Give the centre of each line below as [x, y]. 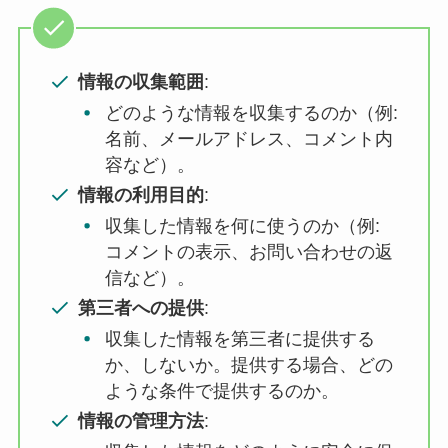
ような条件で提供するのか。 [222, 390]
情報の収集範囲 [141, 82]
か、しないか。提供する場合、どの [249, 364]
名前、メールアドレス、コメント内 [249, 138]
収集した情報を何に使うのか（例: [242, 225]
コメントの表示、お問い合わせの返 [249, 251]
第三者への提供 [141, 308]
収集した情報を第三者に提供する [240, 338]
